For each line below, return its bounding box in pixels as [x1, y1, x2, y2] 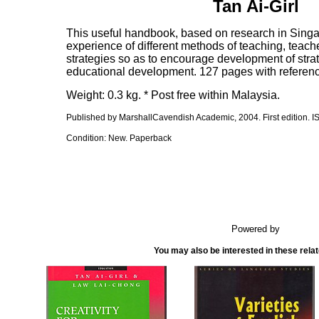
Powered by [231, 224, 280, 234]
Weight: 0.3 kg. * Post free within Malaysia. [66, 89, 280, 101]
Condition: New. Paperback [66, 133, 172, 143]
